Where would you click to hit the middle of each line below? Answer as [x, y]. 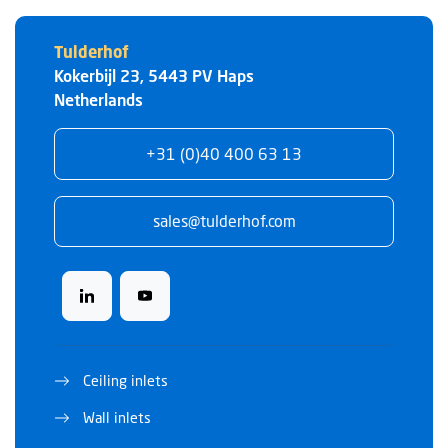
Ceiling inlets [125, 381]
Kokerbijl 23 [97, 75]
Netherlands [98, 99]
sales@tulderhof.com [224, 221]
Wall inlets [116, 418]
